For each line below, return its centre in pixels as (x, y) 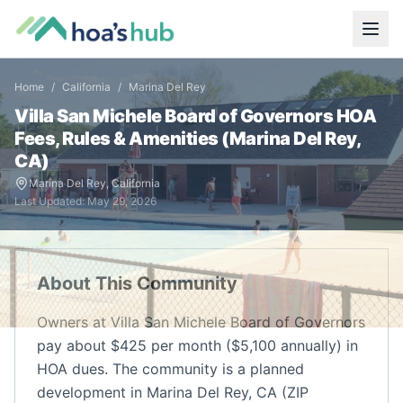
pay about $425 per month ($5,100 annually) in (197, 345)
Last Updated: (51, 201)
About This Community (137, 283)
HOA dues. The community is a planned (170, 369)
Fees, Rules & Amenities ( (122, 139)
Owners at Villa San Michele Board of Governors (201, 322)
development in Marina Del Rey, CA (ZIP (173, 392)
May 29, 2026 (122, 201)
